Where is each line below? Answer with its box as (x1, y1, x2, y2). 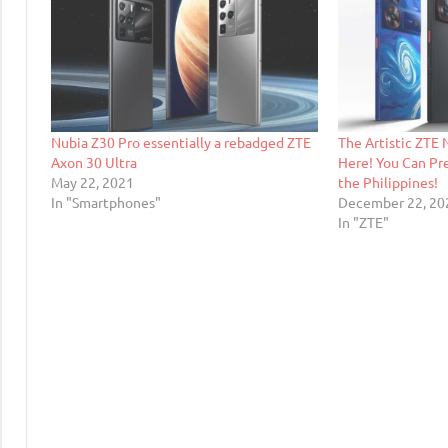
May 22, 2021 (51, 172, 134, 191)
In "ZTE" (338, 212, 390, 231)
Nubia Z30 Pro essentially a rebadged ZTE (51, 132, 311, 151)
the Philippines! (338, 172, 439, 191)
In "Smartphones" (51, 192, 161, 211)
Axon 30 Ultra (51, 152, 137, 171)
